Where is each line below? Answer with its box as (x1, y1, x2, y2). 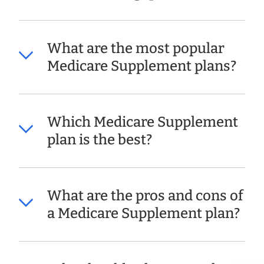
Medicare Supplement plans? (47, 58, 236, 75)
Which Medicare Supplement (47, 114, 238, 131)
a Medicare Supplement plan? (47, 205, 240, 222)
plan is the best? (47, 131, 152, 148)
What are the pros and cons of (47, 187, 243, 204)
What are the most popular (47, 40, 225, 57)
